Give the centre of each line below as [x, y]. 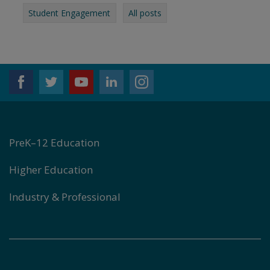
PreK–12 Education [54, 143]
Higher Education [51, 170]
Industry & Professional [65, 197]
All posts [145, 13]
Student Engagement [69, 13]
